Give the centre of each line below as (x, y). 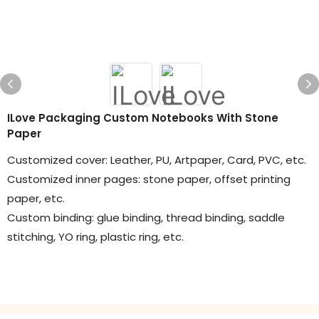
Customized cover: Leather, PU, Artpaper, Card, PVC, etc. (158, 160)
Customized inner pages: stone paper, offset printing (149, 179)
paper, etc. (37, 198)
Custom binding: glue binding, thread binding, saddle (146, 218)
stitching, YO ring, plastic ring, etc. (97, 237)
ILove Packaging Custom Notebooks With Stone (143, 118)
